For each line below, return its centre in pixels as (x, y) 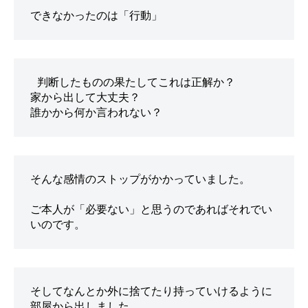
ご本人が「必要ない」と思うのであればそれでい (151, 209)
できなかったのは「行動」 (96, 15)
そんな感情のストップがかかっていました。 (140, 179)
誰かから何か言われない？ (96, 112)
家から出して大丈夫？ (85, 97)
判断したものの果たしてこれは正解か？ (136, 82)
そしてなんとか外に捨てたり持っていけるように (151, 291)
